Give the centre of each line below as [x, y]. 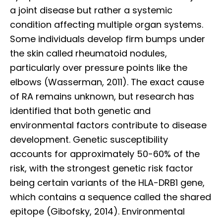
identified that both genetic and [80, 111]
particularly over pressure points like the [99, 67]
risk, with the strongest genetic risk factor [102, 168]
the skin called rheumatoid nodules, [88, 53]
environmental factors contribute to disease [108, 125]
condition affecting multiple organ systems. [107, 24]
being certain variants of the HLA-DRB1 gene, [107, 182]
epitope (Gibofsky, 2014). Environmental [97, 211]
